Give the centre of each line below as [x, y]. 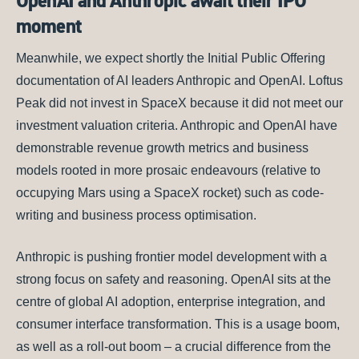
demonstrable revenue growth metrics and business [162, 148]
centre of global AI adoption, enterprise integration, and [171, 302]
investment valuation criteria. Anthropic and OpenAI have [177, 126]
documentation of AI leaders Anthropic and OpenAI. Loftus [179, 81]
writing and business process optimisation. [136, 216]
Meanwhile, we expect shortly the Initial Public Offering [171, 58]
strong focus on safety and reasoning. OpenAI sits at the [173, 280]
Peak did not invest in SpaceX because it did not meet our [179, 103]
